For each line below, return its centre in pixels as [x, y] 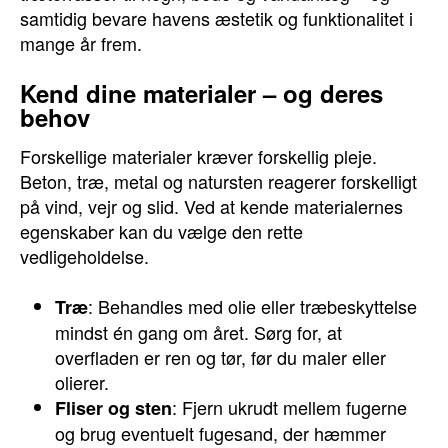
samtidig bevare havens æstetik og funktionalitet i [216, 18]
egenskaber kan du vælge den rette [161, 231]
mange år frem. [81, 43]
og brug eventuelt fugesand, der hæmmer [220, 433]
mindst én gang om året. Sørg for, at [198, 332]
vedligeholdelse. [84, 256]
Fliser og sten [113, 408]
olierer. [82, 382]
